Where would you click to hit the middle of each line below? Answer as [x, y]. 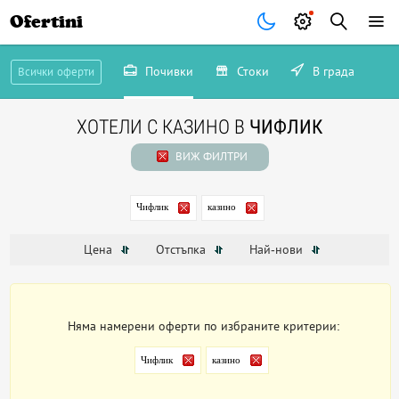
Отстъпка [182, 250]
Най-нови [277, 250]
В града [331, 71]
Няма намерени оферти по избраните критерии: [204, 326]
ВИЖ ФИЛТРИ [210, 156]
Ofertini [47, 22]
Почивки [167, 71]
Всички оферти [56, 72]
